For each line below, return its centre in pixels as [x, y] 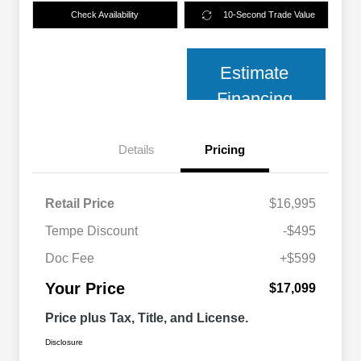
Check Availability [105, 15]
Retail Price [80, 204]
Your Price [85, 289]
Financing [254, 99]
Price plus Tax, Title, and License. [147, 318]
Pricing [225, 150]
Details [136, 150]
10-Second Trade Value [270, 15]
